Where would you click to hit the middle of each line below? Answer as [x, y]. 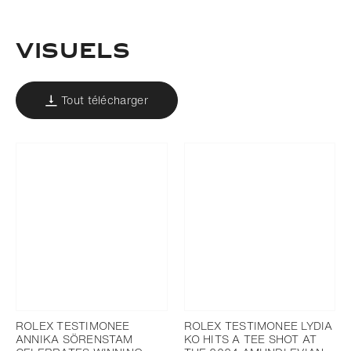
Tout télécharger [105, 100]
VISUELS [73, 52]
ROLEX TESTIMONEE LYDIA [258, 325]
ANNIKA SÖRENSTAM [74, 338]
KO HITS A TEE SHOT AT [250, 338]
